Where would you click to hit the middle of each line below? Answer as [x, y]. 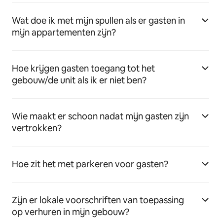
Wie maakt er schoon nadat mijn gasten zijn [100, 116]
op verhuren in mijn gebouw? [71, 212]
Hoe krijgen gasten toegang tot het [83, 69]
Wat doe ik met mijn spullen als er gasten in [98, 21]
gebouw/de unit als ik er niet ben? [79, 80]
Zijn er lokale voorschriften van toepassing [98, 200]
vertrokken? [37, 128]
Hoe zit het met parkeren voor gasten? [90, 164]
